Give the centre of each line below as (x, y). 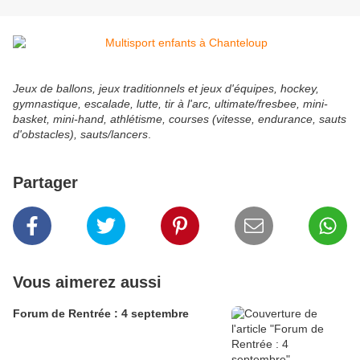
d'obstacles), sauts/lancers (80, 135)
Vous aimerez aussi (87, 282)
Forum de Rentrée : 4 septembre (101, 314)
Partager (45, 183)
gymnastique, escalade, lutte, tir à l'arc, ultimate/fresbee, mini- (170, 104)
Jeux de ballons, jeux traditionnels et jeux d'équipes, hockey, (166, 89)
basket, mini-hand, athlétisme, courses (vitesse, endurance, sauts (180, 119)
